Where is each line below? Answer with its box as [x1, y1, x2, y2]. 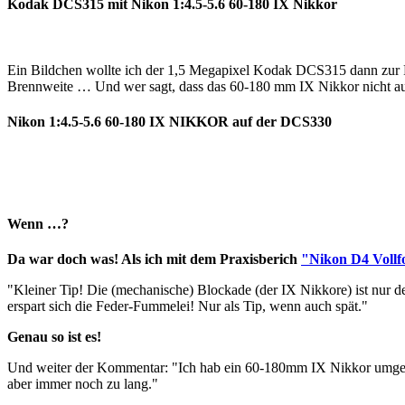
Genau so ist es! [7, 329, 101, 345]
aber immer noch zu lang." [7, 376, 158, 392]
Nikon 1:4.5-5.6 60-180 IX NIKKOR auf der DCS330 [7, 114, 332, 130]
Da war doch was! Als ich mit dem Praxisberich [7, 251, 301, 268]
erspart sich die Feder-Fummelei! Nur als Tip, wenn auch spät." [7, 298, 368, 315]
